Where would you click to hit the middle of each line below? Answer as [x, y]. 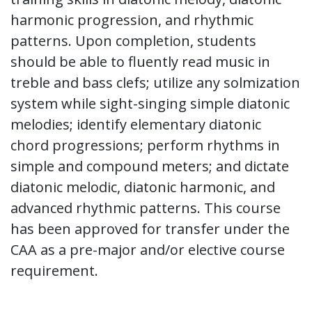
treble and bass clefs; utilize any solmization [155, 83]
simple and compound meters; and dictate [150, 166]
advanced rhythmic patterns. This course [146, 208]
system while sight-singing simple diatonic [150, 103]
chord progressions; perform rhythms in [145, 145]
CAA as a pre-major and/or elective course [148, 250]
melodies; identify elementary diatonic [136, 124]
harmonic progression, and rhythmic [132, 20]
